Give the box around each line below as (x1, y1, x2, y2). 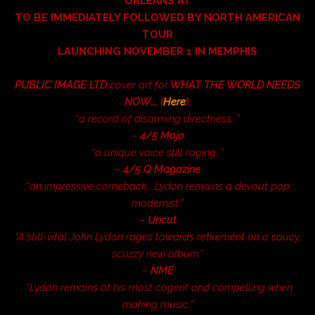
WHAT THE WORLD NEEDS (168, 78, 300, 91)
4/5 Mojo (139, 129, 184, 142)
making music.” (122, 297, 193, 311)
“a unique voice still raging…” (91, 146, 224, 159)
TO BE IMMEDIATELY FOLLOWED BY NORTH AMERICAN (15, 11, 300, 24)
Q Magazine (143, 162, 200, 176)
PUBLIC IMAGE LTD (15, 78, 110, 91)
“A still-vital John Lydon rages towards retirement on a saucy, (14, 230, 301, 243)
